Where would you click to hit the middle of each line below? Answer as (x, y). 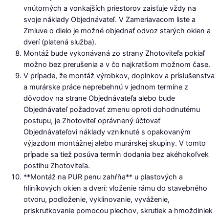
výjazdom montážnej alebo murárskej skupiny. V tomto (115, 143)
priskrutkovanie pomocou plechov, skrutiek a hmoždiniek (118, 211)
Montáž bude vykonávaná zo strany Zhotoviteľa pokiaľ (114, 54)
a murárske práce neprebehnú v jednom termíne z (106, 87)
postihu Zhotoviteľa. (57, 166)
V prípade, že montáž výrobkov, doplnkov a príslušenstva (119, 76)
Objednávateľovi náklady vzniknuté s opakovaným (107, 132)
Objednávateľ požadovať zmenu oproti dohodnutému (112, 110)
